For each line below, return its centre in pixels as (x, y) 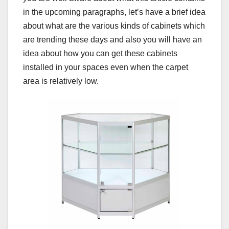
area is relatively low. (61, 81)
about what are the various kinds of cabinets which (114, 26)
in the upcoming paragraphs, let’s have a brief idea (114, 12)
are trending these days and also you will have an (112, 40)
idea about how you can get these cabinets (100, 54)
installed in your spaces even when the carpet (106, 67)
